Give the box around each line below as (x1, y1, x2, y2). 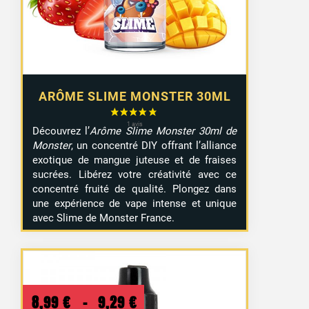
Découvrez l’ (32, 124, 90, 137)
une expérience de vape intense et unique (32, 197, 237, 210)
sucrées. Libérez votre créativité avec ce (32, 168, 237, 181)
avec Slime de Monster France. (32, 211, 175, 224)
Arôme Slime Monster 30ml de (90, 124, 237, 137)
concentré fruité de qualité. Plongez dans (32, 182, 237, 195)
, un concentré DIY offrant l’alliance (71, 139, 237, 152)
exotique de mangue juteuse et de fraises (32, 153, 237, 166)
